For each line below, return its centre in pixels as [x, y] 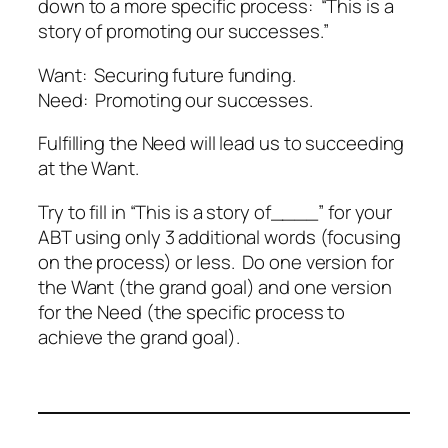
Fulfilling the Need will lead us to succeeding [221, 143]
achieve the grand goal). [139, 336]
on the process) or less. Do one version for [216, 261]
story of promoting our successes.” [185, 31]
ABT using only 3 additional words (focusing [219, 236]
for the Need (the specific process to [192, 311]
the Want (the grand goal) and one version [215, 286]
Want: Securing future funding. [167, 74]
